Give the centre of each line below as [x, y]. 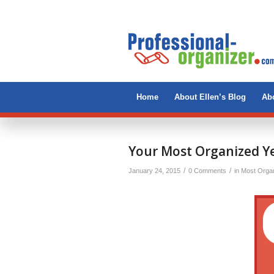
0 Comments [207, 171]
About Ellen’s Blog [210, 97]
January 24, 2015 [154, 171]
